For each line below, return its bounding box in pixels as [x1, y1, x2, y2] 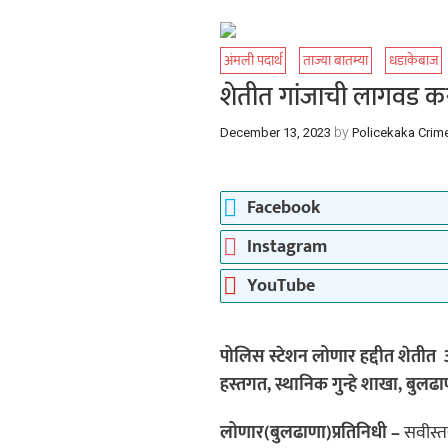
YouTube [247, 271, 316, 301]
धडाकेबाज [389, 49, 439, 72]
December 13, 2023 [220, 125, 332, 140]
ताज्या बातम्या [303, 49, 369, 72]
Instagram [247, 232, 328, 262]
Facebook [247, 193, 322, 223]
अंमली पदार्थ [224, 49, 283, 72]
